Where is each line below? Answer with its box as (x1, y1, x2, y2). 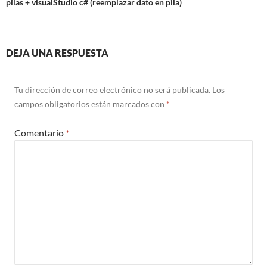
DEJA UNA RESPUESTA (6, 47, 108, 59)
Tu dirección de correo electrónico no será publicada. (14, 85, 210, 95)
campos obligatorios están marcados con (14, 99, 166, 110)
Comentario (14, 127, 66, 139)
